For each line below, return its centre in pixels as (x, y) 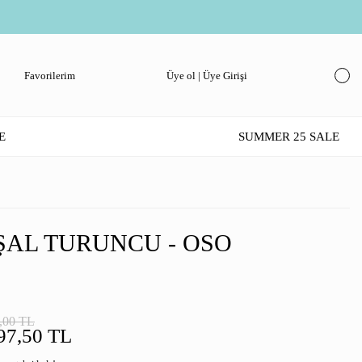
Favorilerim (50, 75)
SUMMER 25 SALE (288, 137)
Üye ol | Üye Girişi (207, 75)
